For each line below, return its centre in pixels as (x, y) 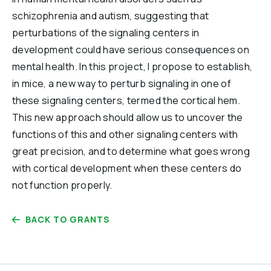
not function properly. (62, 185)
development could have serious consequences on (131, 50)
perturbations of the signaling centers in (106, 33)
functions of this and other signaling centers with (125, 134)
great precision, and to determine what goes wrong (131, 151)
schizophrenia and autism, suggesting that (111, 16)
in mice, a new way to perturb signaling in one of (122, 83)
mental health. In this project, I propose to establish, (132, 67)
